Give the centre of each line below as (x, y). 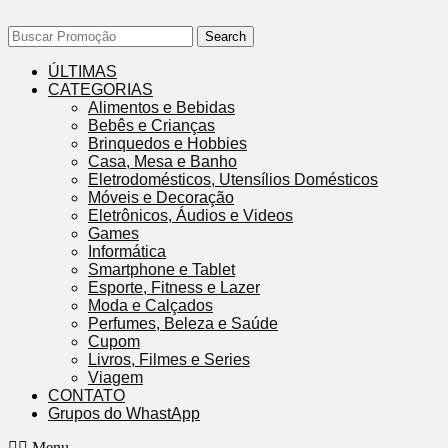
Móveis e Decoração (161, 197)
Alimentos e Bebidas (161, 107)
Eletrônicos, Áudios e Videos (190, 215)
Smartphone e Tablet (161, 269)
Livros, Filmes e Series (169, 359)
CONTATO (86, 395)
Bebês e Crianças (151, 125)
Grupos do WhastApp (124, 413)
